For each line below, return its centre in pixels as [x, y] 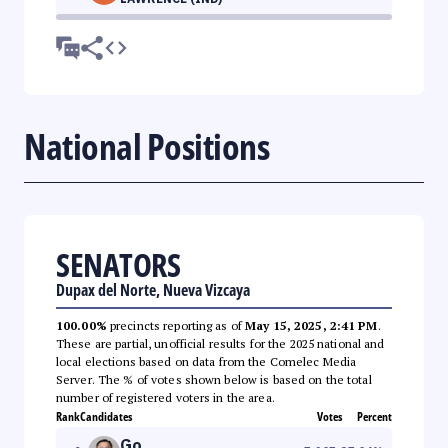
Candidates [106, 416]
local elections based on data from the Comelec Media [206, 361]
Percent [374, 416]
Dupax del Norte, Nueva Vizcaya [153, 289]
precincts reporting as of [176, 325]
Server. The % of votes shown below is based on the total [214, 379]
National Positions [146, 146]
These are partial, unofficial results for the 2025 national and [220, 343]
